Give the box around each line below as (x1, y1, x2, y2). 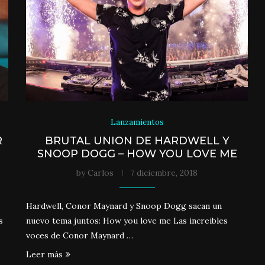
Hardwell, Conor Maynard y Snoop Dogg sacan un (26, 200, 222, 211)
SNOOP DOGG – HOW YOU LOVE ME (37, 147, 237, 160)
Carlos (88, 167, 114, 178)
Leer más (26, 248, 63, 260)
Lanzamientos (110, 117, 164, 127)
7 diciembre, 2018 (130, 167, 198, 178)
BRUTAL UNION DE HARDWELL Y (44, 134, 230, 147)
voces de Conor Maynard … (26, 230, 134, 241)
